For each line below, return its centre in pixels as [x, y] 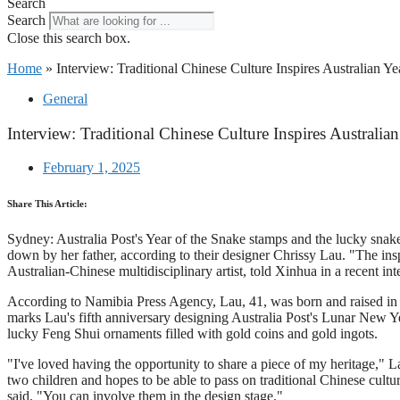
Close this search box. [69, 38]
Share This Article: [47, 204]
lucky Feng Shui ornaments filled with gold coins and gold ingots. [192, 334]
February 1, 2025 [92, 168]
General [65, 99]
